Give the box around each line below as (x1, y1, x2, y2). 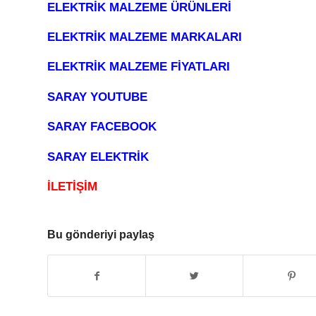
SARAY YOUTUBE (47, 90, 147, 104)
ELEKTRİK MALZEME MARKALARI (47, 30, 242, 44)
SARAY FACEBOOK (47, 120, 157, 134)
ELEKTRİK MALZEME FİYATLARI (47, 60, 230, 74)
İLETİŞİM (47, 180, 97, 194)
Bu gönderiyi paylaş (47, 228, 154, 241)
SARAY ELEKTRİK (47, 150, 149, 164)
